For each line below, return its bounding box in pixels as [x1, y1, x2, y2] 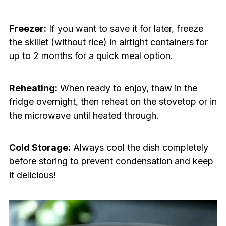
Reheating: [9, 83, 58, 94]
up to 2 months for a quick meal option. [9, 50, 173, 62]
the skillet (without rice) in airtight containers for [9, 37, 208, 48]
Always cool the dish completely [70, 142, 208, 153]
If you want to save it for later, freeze [46, 23, 203, 34]
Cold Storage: [9, 142, 71, 153]
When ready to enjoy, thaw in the [57, 83, 197, 94]
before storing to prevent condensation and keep [9, 156, 213, 167]
